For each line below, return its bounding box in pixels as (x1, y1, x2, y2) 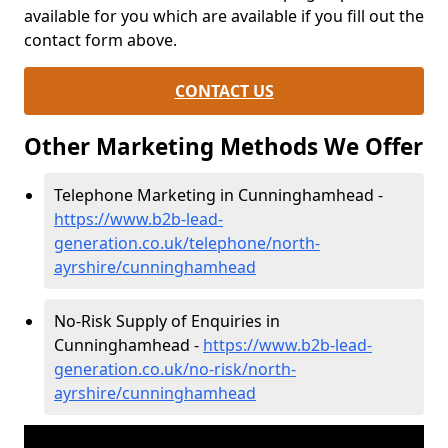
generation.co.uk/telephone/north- (54, 232, 320, 255)
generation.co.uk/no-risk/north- (54, 358, 296, 381)
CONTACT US (174, 80, 274, 103)
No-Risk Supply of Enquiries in (54, 310, 280, 333)
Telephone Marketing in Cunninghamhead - (54, 184, 383, 207)
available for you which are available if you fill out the (24, 5, 424, 28)
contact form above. (24, 29, 185, 52)
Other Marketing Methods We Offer (24, 131, 423, 163)
